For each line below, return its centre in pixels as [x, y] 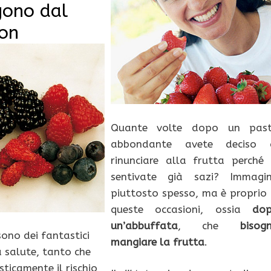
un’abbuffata [144, 225]
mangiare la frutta [157, 242]
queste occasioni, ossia [181, 209]
